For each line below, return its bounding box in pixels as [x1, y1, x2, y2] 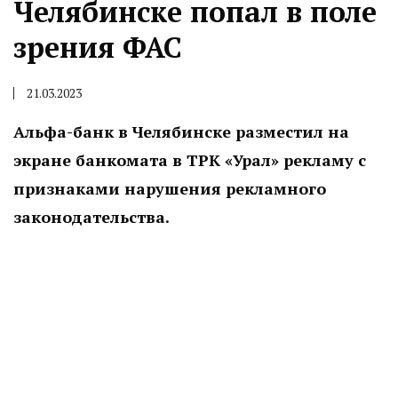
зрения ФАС [13, 28, 182, 66]
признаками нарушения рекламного [13, 178, 326, 199]
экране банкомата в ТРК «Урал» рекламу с [13, 149, 366, 171]
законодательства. [13, 206, 170, 227]
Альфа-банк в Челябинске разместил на [13, 121, 349, 142]
